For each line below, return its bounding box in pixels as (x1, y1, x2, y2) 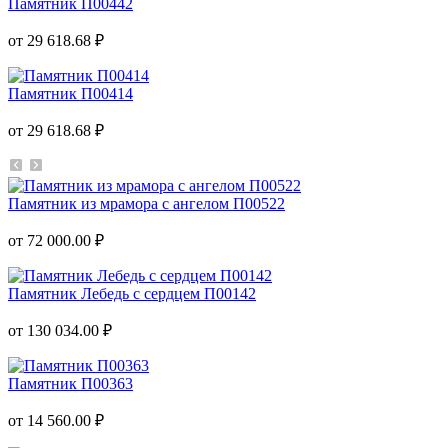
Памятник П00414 (8, 84, 133, 102)
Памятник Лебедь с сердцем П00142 (8, 284, 256, 302)
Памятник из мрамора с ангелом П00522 (8, 194, 285, 212)
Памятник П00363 (8, 374, 133, 392)
